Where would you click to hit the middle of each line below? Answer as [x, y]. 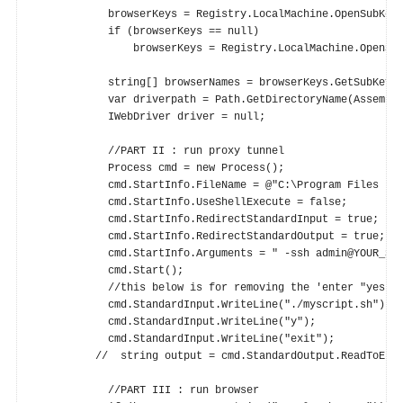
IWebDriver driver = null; [149, 116]
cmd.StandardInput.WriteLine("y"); [175, 322]
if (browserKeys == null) [146, 31]
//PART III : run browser [146, 390]
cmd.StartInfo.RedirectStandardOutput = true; [209, 236]
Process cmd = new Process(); [159, 168]
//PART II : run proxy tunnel [159, 151]
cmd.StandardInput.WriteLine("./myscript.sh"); [212, 304]
